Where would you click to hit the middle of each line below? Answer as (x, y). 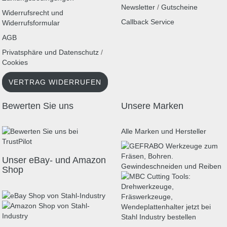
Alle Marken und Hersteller (164, 131)
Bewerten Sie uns (38, 106)
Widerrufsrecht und (33, 13)
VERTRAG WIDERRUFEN (55, 82)
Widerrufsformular (31, 23)
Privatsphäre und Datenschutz (50, 52)
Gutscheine (179, 7)
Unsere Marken (152, 106)
